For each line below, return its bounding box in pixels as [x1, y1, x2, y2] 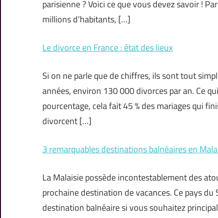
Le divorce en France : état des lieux [42, 41, 173, 54]
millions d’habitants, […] [42, 13, 130, 26]
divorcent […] [42, 114, 91, 128]
